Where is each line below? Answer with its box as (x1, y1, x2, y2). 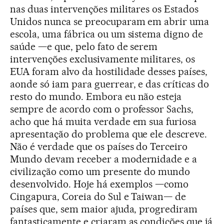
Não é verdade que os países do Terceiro (10, 140, 188, 153)
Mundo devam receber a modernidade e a (10, 153, 197, 165)
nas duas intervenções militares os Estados (10, 3, 199, 15)
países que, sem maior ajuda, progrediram (10, 203, 198, 215)
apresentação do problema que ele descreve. (10, 128, 207, 140)
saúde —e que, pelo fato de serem (10, 40, 158, 53)
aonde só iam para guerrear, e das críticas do (10, 78, 209, 90)
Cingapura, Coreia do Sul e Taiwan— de (10, 190, 186, 203)
